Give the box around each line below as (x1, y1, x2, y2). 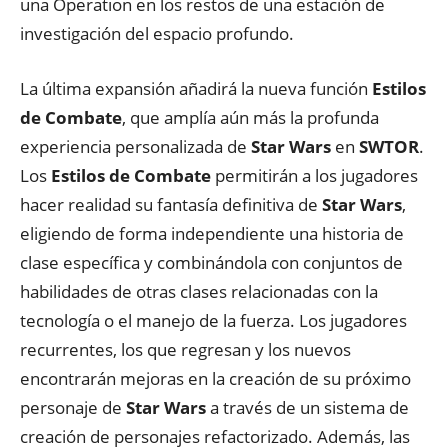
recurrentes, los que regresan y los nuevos (20, 338, 351, 361)
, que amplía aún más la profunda (122, 106, 379, 129)
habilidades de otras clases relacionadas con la (20, 280, 378, 303)
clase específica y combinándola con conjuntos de (20, 251, 403, 274)
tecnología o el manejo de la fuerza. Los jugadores (20, 309, 407, 332)
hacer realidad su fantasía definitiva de (20, 193, 322, 216)
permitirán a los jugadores (211, 164, 418, 187)
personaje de (20, 396, 126, 419)
